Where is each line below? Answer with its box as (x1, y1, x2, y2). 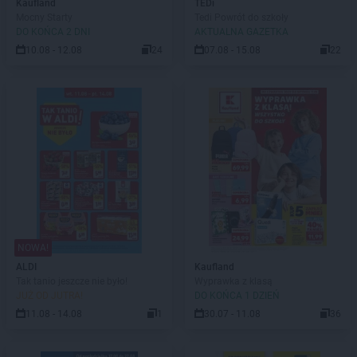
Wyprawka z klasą (194, 276, 273, 287)
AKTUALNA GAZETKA (194, 26, 288, 37)
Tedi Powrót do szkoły (194, 12, 288, 23)
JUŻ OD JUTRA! (16, 290, 83, 301)
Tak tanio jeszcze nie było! (16, 276, 127, 287)
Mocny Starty (16, 12, 73, 23)
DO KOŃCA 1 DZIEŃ (194, 290, 280, 301)
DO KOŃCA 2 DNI (16, 26, 90, 37)
